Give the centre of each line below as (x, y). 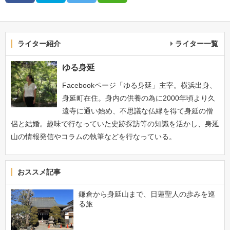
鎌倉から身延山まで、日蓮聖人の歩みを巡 (147, 194)
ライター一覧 (197, 43)
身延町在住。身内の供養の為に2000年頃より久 (139, 98)
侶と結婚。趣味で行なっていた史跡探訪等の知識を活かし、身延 (115, 123)
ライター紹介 (39, 43)
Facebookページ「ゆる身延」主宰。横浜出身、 (139, 85)
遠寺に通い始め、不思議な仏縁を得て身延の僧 (138, 111)
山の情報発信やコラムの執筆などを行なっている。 (93, 136)
